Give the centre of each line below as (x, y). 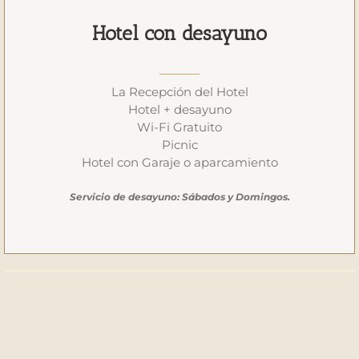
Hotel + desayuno (179, 110)
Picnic (179, 145)
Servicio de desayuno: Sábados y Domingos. (179, 197)
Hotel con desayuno (179, 33)
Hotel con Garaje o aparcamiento (179, 163)
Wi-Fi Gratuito (179, 127)
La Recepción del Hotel (179, 92)
